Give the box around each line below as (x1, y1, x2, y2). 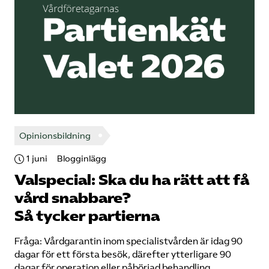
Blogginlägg (57, 154, 106, 164)
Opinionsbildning (19, 130, 91, 141)
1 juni (26, 154, 47, 164)
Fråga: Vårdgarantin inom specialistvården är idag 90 (14, 236, 243, 247)
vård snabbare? (14, 189, 131, 207)
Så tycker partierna (14, 207, 160, 225)
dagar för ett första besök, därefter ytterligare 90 (14, 249, 231, 260)
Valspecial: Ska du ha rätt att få (14, 171, 249, 189)
